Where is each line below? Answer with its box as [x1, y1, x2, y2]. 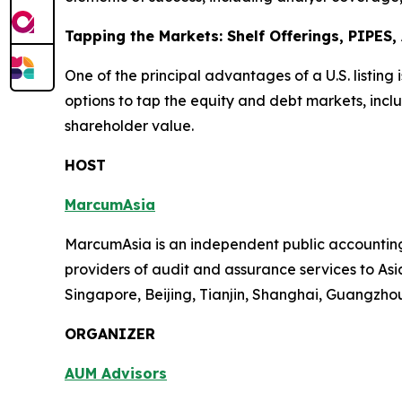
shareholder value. [65, 117, 194, 135]
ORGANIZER [65, 325, 155, 343]
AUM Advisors [65, 364, 167, 382]
